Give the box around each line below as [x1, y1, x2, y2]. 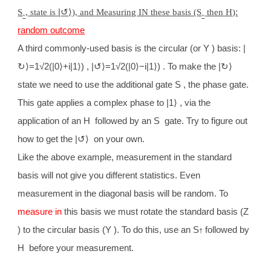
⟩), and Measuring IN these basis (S [68, 7, 202, 17]
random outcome [18, 25, 85, 35]
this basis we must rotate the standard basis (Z [64, 206, 249, 217]
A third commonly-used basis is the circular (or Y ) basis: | [18, 43, 246, 53]
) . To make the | [157, 61, 221, 71]
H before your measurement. [18, 243, 134, 253]
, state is [25, 7, 59, 17]
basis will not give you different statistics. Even [18, 170, 201, 180]
